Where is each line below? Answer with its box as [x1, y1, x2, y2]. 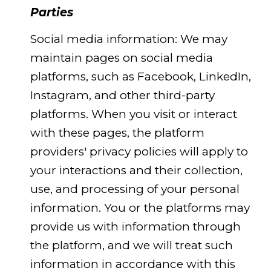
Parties [30, 5, 73, 20]
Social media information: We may [30, 31, 227, 46]
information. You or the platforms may [30, 200, 250, 215]
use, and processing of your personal [30, 181, 240, 196]
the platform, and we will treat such [30, 238, 233, 252]
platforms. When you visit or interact [30, 106, 237, 121]
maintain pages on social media [30, 50, 213, 65]
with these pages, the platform [30, 125, 204, 140]
